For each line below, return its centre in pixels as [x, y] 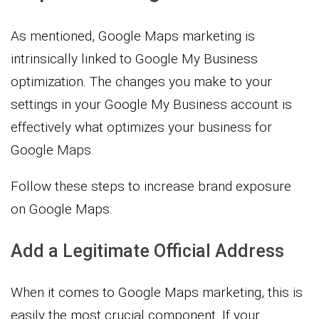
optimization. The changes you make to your [141, 81]
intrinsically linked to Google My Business [134, 58]
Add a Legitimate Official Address [147, 251]
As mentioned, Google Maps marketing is [133, 36]
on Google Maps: [61, 209]
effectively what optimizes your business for [141, 127]
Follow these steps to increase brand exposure [151, 186]
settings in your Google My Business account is [151, 104]
